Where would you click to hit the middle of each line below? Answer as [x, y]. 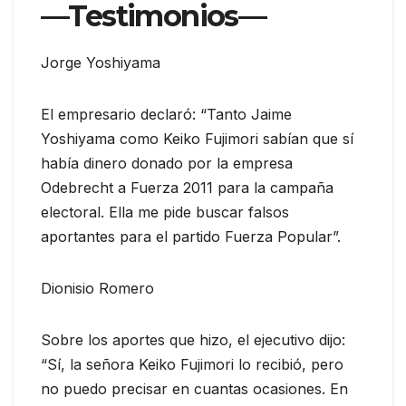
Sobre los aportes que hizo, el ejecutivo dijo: [193, 339]
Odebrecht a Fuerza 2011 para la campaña [187, 187]
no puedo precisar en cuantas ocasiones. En [194, 388]
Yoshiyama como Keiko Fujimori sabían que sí [197, 138]
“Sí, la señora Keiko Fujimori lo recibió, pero [192, 364]
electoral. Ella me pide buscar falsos [165, 212]
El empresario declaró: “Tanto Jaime [166, 114]
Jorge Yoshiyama [101, 62]
